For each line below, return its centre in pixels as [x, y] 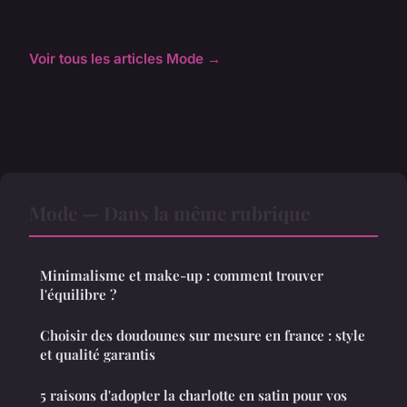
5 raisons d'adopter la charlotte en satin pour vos [194, 396]
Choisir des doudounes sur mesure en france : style [203, 336]
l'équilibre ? [78, 295]
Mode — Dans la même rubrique [169, 213]
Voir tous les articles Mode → [125, 59]
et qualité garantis [98, 355]
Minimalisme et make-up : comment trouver [182, 276]
